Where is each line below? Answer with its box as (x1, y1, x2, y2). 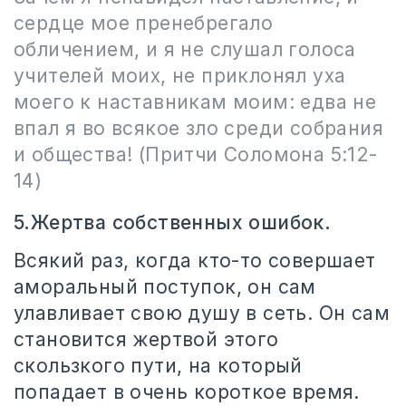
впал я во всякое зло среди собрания (14, 117, 383, 140)
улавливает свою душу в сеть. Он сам (14, 302, 390, 324)
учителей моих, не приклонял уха (14, 64, 346, 87)
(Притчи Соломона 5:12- (138, 143, 378, 166)
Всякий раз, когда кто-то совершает (14, 249, 376, 272)
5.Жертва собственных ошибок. (14, 211, 332, 234)
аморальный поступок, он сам (14, 275, 316, 298)
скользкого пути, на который (14, 354, 303, 377)
